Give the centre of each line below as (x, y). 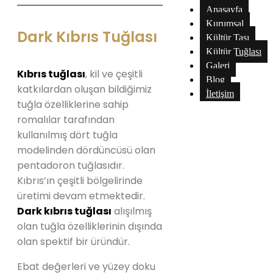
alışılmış (132, 211)
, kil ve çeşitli (114, 74)
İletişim (220, 94)
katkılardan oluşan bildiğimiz (84, 89)
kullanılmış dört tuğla (67, 135)
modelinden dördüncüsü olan (86, 150)
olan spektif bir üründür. (73, 242)
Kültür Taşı (228, 37)
